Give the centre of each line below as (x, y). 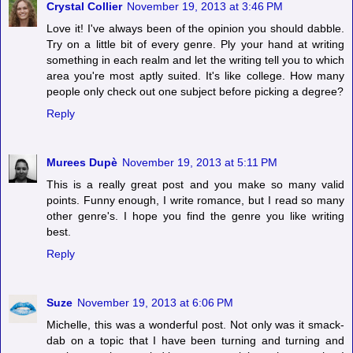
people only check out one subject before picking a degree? (195, 92)
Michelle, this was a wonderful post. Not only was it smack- (195, 325)
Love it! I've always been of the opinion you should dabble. (195, 29)
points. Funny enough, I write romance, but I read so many (195, 201)
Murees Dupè (82, 163)
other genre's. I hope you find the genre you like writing (195, 216)
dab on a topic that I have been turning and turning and (195, 341)
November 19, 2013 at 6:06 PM (155, 303)
